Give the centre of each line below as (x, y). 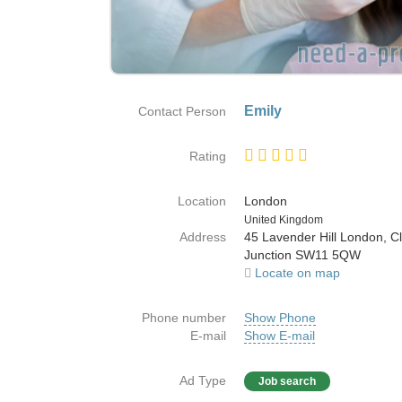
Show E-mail (280, 336)
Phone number (184, 318)
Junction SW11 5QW (302, 255)
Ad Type (203, 380)
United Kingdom (284, 220)
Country (248, 218)
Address (203, 237)
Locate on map (297, 273)
